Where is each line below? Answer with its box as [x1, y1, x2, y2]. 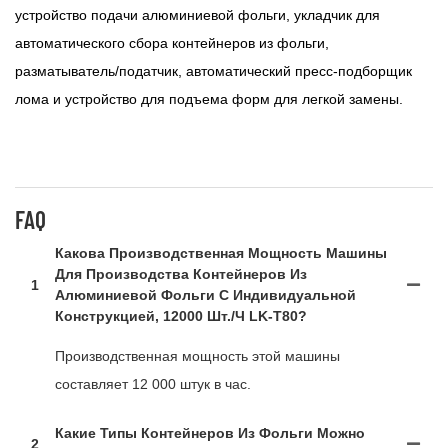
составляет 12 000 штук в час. [55, 376, 251, 393]
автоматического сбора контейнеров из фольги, [15, 35, 329, 52]
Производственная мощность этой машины [55, 348, 340, 365]
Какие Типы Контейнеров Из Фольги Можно [55, 425, 365, 442]
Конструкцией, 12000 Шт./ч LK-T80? [55, 308, 307, 325]
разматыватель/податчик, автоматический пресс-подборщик [15, 63, 412, 80]
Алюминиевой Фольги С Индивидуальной [55, 287, 356, 304]
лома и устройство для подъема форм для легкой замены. [15, 91, 403, 108]
